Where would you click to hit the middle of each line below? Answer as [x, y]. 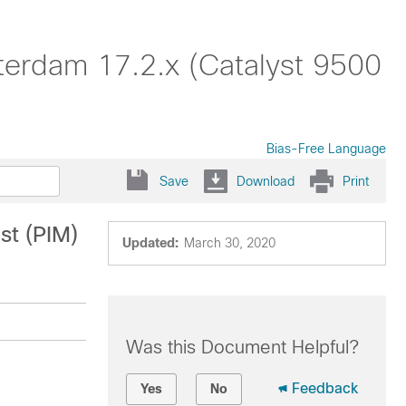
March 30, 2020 [229, 243]
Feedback [324, 388]
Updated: [150, 243]
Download [266, 181]
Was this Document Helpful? [242, 347]
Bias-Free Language [326, 149]
